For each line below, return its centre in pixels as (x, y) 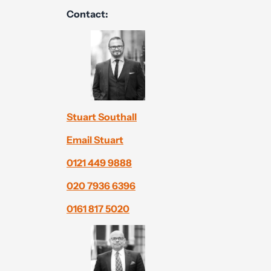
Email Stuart (95, 140)
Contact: (87, 14)
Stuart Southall (102, 117)
